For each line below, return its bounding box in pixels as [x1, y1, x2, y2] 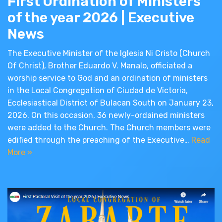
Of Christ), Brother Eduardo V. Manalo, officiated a [7, 60, 192, 70]
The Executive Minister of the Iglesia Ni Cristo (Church [7, 48, 210, 58]
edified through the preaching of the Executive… [7, 135, 191, 145]
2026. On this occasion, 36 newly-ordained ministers [7, 110, 205, 120]
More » [7, 147, 32, 157]
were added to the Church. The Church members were [7, 122, 211, 132]
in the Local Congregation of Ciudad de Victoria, [7, 85, 188, 95]
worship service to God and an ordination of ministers [7, 73, 208, 83]
